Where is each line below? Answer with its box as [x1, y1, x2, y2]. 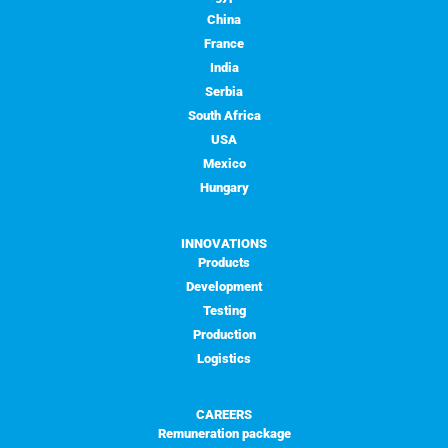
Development [186, 279, 262, 295]
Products [198, 255, 250, 271]
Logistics [197, 351, 251, 367]
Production [192, 327, 256, 343]
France [204, 36, 244, 52]
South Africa [187, 108, 261, 124]
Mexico [202, 156, 246, 172]
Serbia [205, 84, 243, 100]
